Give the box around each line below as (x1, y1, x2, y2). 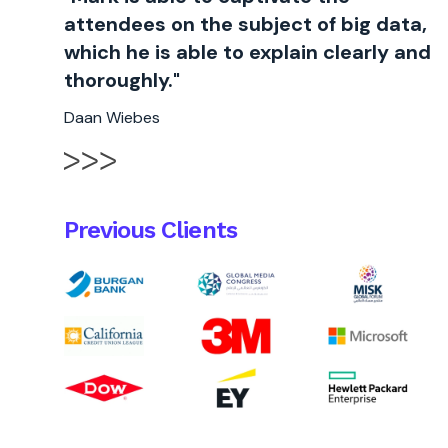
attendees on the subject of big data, (64, 11, 427, 37)
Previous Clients (64, 216, 237, 244)
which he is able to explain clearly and (64, 39, 431, 65)
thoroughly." (64, 67, 180, 93)
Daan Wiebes (64, 107, 160, 128)
